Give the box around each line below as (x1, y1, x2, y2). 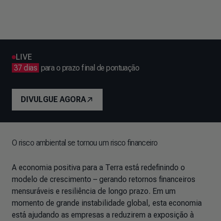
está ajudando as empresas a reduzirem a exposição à (12, 210, 194, 220)
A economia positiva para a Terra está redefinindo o (12, 163, 185, 172)
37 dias (14, 63, 37, 73)
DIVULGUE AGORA (21, 95, 86, 104)
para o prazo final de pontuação (39, 63, 140, 73)
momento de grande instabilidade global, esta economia (12, 198, 202, 208)
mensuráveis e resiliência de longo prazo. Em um (12, 186, 176, 196)
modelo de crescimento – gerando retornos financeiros (12, 175, 195, 184)
